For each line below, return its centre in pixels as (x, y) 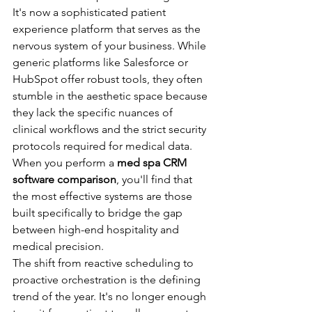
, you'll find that (156, 179)
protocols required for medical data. (104, 146)
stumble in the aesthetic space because (111, 96)
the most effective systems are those (104, 196)
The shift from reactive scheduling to (104, 263)
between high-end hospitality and (97, 229)
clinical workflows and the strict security (111, 129)
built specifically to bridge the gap (99, 213)
